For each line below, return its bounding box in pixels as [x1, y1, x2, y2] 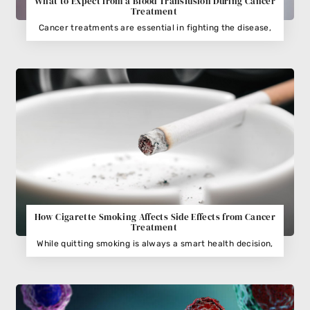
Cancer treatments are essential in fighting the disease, [38, 22, 272, 33]
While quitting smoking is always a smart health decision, [37, 238, 273, 248]
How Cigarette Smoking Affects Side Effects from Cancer [34, 210, 276, 223]
